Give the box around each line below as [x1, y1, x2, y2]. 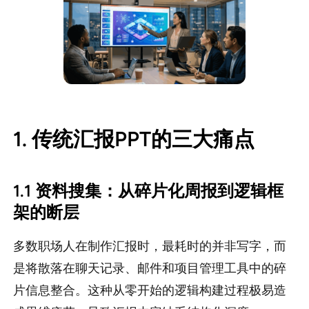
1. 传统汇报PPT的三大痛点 [12, 126, 255, 152]
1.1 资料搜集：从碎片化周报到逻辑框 [12, 181, 283, 201]
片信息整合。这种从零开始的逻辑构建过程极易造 [12, 283, 286, 299]
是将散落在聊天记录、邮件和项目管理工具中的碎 [12, 261, 286, 277]
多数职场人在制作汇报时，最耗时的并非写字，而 [12, 239, 286, 255]
